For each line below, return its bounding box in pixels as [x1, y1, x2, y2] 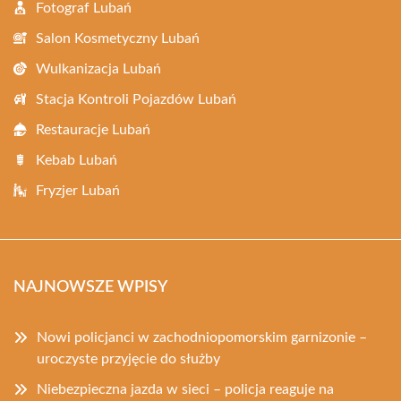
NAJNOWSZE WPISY [13, 278, 167, 295]
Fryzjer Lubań [36, 183, 120, 198]
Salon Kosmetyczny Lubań [36, 30, 200, 46]
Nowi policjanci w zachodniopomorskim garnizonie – [37, 329, 367, 345]
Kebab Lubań [36, 152, 117, 167]
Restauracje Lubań [36, 122, 150, 137]
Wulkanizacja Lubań [36, 61, 161, 76]
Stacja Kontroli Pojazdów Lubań [36, 91, 236, 107]
